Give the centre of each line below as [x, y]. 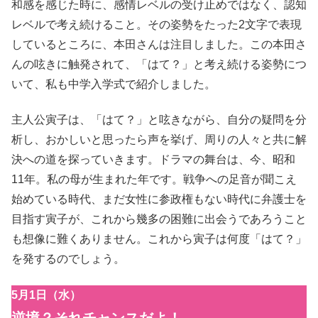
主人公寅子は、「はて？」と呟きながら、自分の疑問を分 [159, 120]
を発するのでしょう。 [68, 259]
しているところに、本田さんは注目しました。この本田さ [159, 44]
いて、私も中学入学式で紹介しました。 [114, 84]
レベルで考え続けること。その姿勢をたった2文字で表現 [157, 24]
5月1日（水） [46, 295]
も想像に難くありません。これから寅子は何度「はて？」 [159, 239]
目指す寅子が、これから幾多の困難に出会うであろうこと [159, 219]
